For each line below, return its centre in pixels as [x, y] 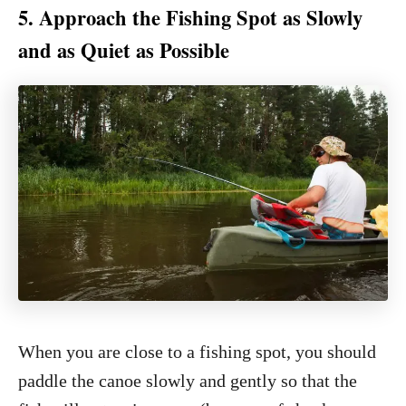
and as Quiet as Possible [124, 50]
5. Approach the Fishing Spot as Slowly [190, 18]
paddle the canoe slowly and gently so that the [188, 381]
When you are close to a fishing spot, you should [197, 352]
